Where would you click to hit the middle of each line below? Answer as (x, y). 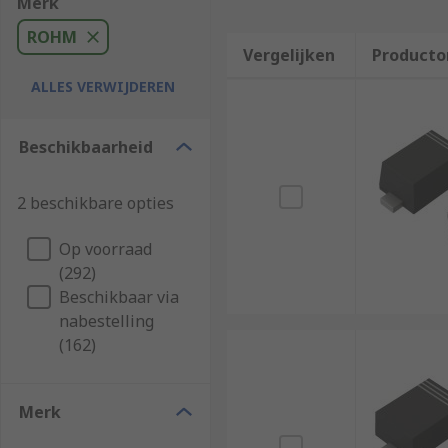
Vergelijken (288, 55)
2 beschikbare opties (95, 203)
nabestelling (106, 321)
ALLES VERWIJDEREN (103, 86)
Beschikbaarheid (86, 147)
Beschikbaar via (119, 297)
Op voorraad (105, 249)
